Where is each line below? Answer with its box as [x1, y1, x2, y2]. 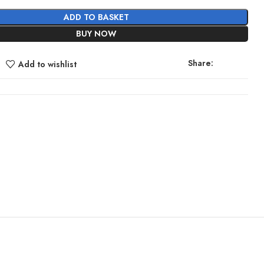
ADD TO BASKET [64, 11, 129, 23]
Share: [187, 57, 213, 69]
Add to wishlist [18, 58, 77, 70]
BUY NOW [76, 28, 117, 39]
